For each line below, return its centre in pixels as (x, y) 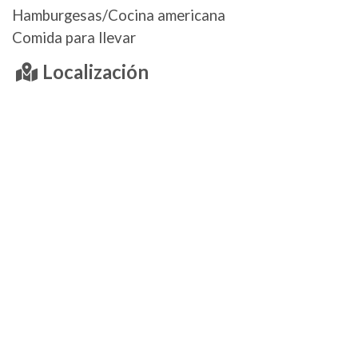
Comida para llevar (74, 38)
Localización (95, 72)
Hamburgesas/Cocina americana (119, 15)
